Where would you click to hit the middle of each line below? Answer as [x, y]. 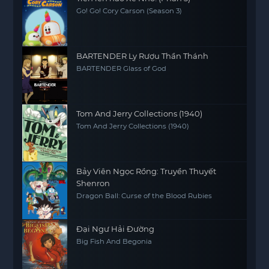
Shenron [93, 183]
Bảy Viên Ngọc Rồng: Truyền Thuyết [147, 171]
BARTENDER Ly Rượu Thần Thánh [143, 56]
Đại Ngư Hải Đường [116, 229]
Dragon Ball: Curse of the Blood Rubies [144, 196]
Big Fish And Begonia [114, 241]
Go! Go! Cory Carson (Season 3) [129, 11]
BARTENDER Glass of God [122, 68]
